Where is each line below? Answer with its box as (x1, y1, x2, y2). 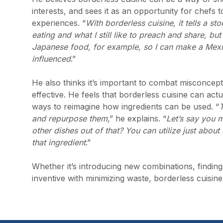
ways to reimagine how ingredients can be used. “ (32, 102, 219, 111)
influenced (32, 54, 71, 64)
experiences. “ (32, 18, 86, 28)
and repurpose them (32, 113, 108, 123)
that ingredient (32, 137, 86, 147)
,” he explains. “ (108, 113, 166, 123)
